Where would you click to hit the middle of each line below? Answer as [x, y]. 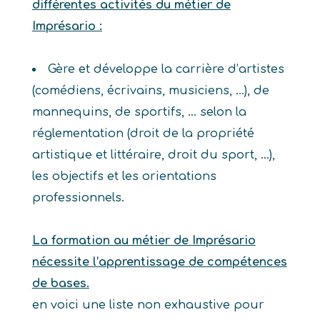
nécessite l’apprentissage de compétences [159, 262]
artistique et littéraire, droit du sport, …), [153, 155]
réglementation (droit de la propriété [143, 134]
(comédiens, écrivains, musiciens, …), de [150, 91]
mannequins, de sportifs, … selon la [139, 112]
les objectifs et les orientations [124, 176]
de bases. [60, 284]
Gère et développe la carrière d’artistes [166, 69]
